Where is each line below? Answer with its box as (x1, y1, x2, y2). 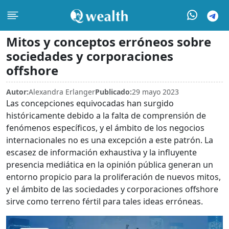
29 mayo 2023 (132, 87, 179, 97)
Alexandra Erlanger (29, 87, 95, 97)
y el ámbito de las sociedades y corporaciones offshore (6, 184, 218, 195)
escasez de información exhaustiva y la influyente (6, 147, 197, 158)
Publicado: (95, 87, 132, 97)
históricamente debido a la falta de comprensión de (6, 110, 206, 121)
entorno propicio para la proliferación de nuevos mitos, (6, 171, 221, 182)
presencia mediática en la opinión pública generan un (6, 159, 213, 170)
